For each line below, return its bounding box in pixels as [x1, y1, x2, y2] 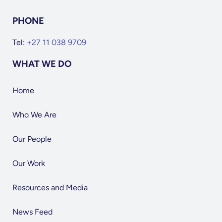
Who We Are [12, 110, 56, 120]
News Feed [12, 207, 53, 217]
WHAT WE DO [12, 58, 71, 70]
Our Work [12, 159, 45, 168]
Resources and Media [12, 183, 88, 193]
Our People [12, 134, 52, 144]
